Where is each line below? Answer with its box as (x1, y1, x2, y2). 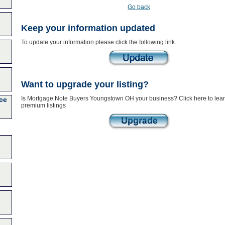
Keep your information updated (21, 23, 155, 33)
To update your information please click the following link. (21, 39, 176, 46)
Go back (128, 4, 150, 11)
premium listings (21, 102, 66, 109)
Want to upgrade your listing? (21, 79, 149, 89)
